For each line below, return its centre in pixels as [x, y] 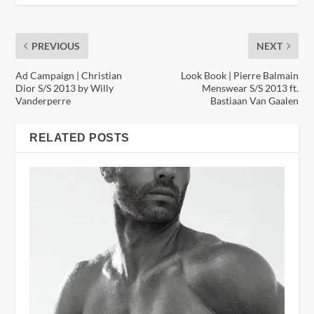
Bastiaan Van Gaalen [254, 101]
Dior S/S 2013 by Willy [65, 88]
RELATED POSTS [80, 138]
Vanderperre [43, 101]
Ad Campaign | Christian [69, 76]
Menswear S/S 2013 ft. [250, 88]
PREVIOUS [56, 46]
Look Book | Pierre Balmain [239, 76]
